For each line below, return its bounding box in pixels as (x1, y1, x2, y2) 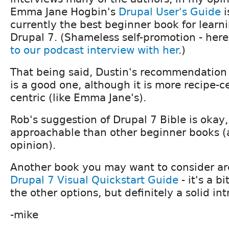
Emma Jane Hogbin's (10, 6, 119, 18)
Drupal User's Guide (119, 6, 221, 18)
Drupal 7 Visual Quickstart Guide (10, 174, 178, 187)
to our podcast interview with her (10, 44, 178, 57)
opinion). (10, 139, 56, 152)
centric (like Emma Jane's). (10, 91, 146, 104)
